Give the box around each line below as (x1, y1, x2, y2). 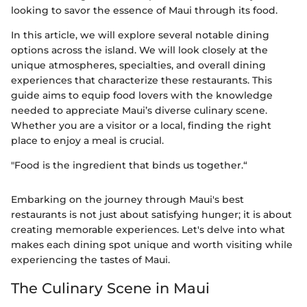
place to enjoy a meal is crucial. (11, 134, 164, 147)
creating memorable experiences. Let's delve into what (11, 223, 285, 236)
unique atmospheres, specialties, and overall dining (11, 58, 266, 71)
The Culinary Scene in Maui (11, 279, 210, 297)
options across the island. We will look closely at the (11, 43, 268, 56)
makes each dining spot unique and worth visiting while (11, 238, 293, 251)
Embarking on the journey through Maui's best (11, 193, 244, 206)
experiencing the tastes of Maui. (11, 253, 170, 266)
